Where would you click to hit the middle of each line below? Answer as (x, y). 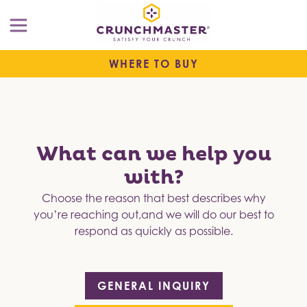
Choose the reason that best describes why (153, 198)
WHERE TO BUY (153, 64)
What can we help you (153, 155)
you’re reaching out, (87, 215)
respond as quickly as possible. (153, 231)
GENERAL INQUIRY (153, 286)
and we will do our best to (207, 215)
